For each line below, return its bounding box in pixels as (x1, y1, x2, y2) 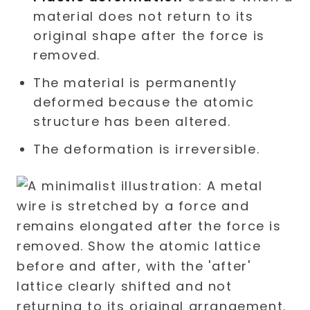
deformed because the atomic (33, 93, 255, 111)
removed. (33, 46, 100, 64)
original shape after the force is (33, 27, 265, 44)
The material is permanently (33, 74, 237, 91)
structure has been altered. (33, 113, 231, 130)
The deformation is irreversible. (33, 140, 260, 158)
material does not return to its (33, 8, 254, 25)
